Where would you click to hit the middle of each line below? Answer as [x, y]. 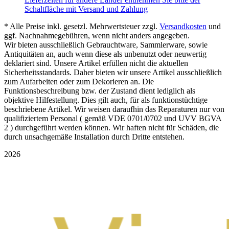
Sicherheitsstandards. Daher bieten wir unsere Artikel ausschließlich [113, 73]
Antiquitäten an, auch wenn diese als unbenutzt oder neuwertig [105, 54]
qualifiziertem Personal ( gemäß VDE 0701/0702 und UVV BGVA [113, 119]
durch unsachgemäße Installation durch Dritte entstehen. [94, 137]
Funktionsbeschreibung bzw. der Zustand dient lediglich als [100, 91]
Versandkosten [183, 27]
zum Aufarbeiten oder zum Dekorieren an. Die [79, 82]
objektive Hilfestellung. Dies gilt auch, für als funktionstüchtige [106, 100]
